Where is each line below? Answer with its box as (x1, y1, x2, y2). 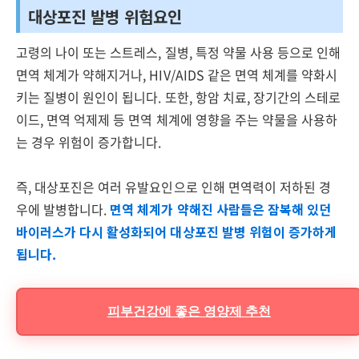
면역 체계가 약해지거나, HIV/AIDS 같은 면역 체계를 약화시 (16, 65, 338, 84)
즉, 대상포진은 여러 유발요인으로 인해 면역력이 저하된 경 (16, 177, 332, 196)
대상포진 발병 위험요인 (28, 5, 183, 28)
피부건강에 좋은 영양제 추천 (107, 305, 272, 318)
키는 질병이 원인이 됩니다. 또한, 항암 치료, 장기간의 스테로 (16, 87, 341, 107)
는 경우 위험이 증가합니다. (16, 132, 162, 151)
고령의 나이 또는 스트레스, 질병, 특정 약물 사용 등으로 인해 (16, 42, 341, 62)
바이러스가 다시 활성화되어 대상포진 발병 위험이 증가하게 (16, 222, 337, 241)
